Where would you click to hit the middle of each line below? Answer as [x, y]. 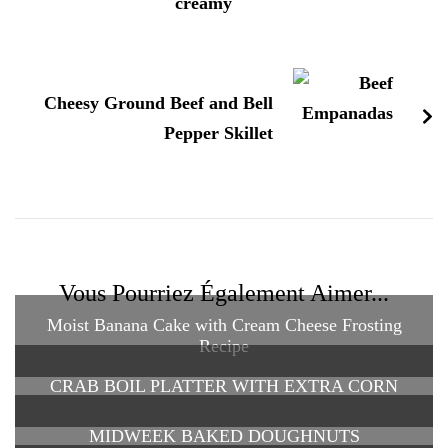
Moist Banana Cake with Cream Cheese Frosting [224, 325]
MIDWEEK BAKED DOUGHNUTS [224, 435]
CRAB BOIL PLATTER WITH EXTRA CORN [224, 385]
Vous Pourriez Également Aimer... [224, 293]
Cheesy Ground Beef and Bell [158, 103]
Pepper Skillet [218, 133]
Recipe [224, 346]
